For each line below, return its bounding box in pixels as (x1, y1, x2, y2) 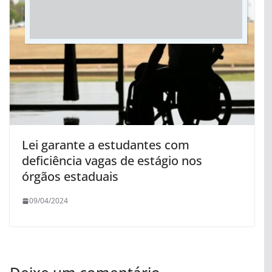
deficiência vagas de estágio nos (22, 152, 202, 169)
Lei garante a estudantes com (22, 137, 189, 154)
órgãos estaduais (22, 168, 118, 185)
